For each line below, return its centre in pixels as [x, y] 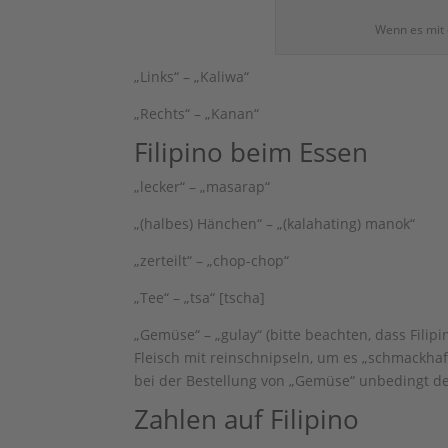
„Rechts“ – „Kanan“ [197, 113]
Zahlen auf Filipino [247, 419]
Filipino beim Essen [251, 152]
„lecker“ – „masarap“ [202, 186]
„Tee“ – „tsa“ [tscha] [200, 297]
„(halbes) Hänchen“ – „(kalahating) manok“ [275, 223]
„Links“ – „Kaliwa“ [192, 76]
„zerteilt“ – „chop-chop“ [212, 260]
